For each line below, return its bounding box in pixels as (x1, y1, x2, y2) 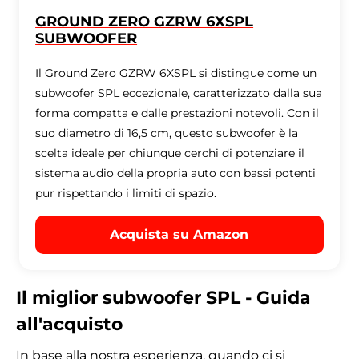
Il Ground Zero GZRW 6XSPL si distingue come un (35, 66, 317, 80)
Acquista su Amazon (110, 227, 249, 242)
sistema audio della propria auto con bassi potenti (35, 166, 317, 180)
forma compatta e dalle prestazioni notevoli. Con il (35, 106, 320, 120)
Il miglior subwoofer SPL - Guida (16, 287, 311, 309)
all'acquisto (16, 313, 123, 335)
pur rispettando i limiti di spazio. (35, 186, 217, 200)
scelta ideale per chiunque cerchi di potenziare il (35, 146, 305, 160)
